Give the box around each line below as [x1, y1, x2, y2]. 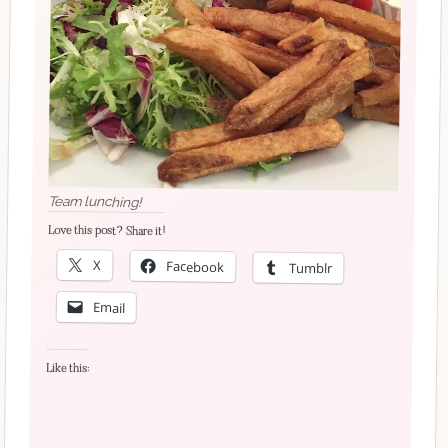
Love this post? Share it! [47, 223, 165, 238]
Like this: [45, 361, 90, 375]
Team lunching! [48, 191, 142, 210]
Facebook [166, 256, 225, 276]
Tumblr [289, 257, 333, 277]
